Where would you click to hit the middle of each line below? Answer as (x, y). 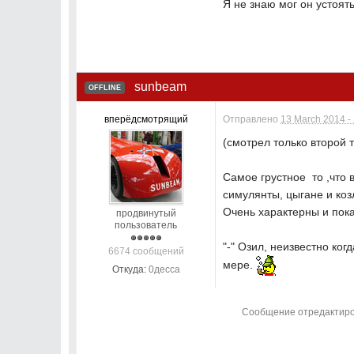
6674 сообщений (146, 252)
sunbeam (161, 87)
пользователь (146, 226)
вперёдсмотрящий (146, 120)
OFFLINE (105, 88)
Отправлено (252, 120)
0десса (164, 270)
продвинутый (146, 214)
